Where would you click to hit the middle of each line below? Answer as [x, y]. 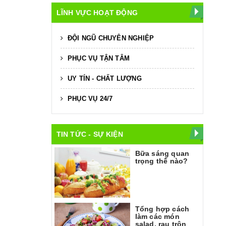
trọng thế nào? [161, 161]
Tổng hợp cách [162, 209]
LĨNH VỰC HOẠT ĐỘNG [97, 12]
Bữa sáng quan [162, 153]
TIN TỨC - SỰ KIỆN [90, 134]
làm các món [157, 216]
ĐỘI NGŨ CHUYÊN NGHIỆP [110, 38]
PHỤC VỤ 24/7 [89, 98]
